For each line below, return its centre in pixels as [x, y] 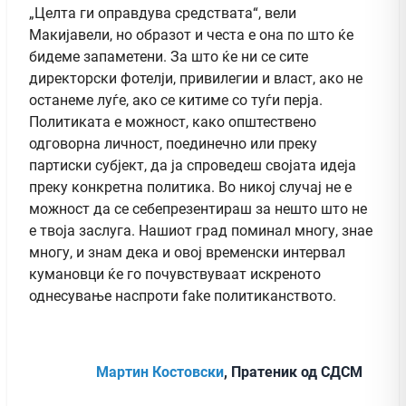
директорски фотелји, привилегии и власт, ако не [196, 78]
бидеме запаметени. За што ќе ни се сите [169, 56]
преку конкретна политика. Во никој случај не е [190, 187]
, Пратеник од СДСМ [293, 372]
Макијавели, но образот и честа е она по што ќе [191, 34]
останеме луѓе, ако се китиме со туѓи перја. [176, 100]
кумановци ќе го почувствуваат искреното [175, 274]
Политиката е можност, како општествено [173, 121]
